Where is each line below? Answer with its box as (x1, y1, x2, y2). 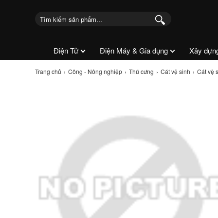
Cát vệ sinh (161, 67, 190, 75)
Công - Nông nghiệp (68, 67, 122, 75)
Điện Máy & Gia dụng (99, 45, 168, 55)
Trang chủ (35, 67, 61, 75)
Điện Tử (53, 45, 78, 55)
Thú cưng (129, 67, 154, 75)
